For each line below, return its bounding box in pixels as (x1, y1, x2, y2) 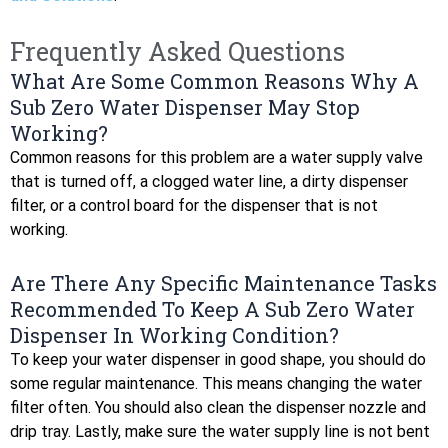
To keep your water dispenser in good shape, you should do (10, 349, 426, 369)
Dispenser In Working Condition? (10, 321, 339, 348)
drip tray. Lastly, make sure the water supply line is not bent (10, 421, 430, 441)
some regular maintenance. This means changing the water (10, 373, 422, 393)
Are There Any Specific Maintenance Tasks (10, 269, 437, 296)
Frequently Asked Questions (10, 34, 345, 68)
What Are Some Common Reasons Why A (10, 67, 419, 94)
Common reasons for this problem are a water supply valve (10, 147, 423, 167)
